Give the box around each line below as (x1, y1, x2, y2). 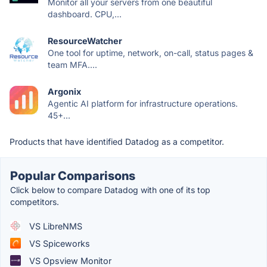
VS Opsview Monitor (27, 255, 111, 266)
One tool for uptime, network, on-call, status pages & (48, 47, 253, 58)
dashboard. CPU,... (48, 8, 122, 19)
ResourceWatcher (48, 35, 122, 46)
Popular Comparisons (10, 168, 135, 183)
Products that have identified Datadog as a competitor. (10, 136, 224, 147)
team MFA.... (48, 59, 97, 70)
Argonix (48, 86, 81, 97)
